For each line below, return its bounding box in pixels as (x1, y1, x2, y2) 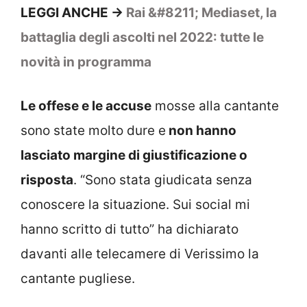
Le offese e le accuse (21, 98, 151, 114)
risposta (21, 172, 73, 188)
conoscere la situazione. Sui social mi (21, 197, 250, 213)
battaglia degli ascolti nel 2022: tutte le (21, 29, 264, 45)
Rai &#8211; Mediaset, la (126, 4, 277, 21)
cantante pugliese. (21, 271, 135, 287)
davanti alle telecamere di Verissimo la (21, 246, 259, 262)
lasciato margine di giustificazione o (21, 147, 247, 164)
